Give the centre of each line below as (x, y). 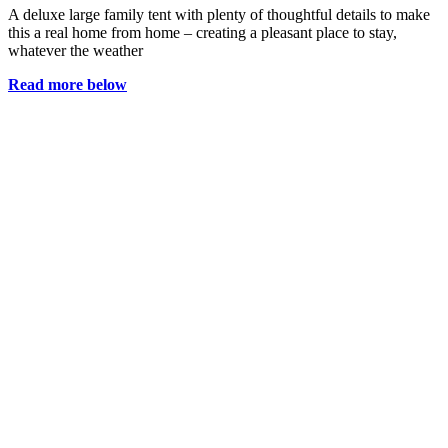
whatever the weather (75, 50)
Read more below (67, 84)
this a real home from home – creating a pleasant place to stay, (202, 32)
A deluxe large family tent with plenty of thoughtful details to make (219, 14)
